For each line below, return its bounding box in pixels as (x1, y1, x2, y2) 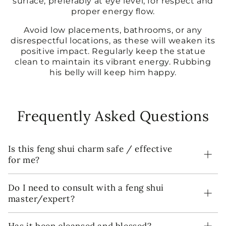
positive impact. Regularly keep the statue (20, 46, 206, 56)
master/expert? (8, 193, 75, 204)
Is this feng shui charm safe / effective (8, 143, 173, 155)
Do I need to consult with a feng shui (8, 182, 164, 193)
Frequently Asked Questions (17, 106, 209, 125)
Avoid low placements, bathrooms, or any (24, 25, 202, 35)
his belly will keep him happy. (49, 67, 177, 77)
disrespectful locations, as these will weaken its (11, 35, 215, 45)
